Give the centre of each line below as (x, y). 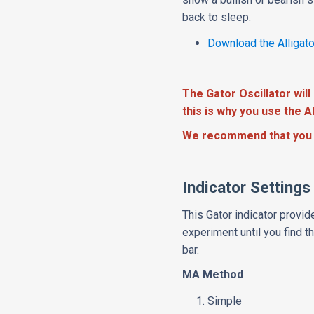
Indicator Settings (247, 187)
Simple (225, 301)
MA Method (213, 275)
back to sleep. (217, 18)
